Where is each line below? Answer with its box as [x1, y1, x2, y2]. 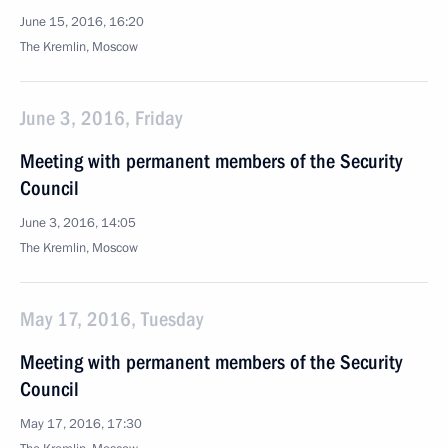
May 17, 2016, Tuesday [20, 307, 203, 331]
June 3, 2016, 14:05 [20, 214, 136, 232]
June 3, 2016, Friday [20, 106, 182, 130]
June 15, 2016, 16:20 [20, 13, 144, 31]
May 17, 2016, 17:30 [20, 415, 142, 433]
